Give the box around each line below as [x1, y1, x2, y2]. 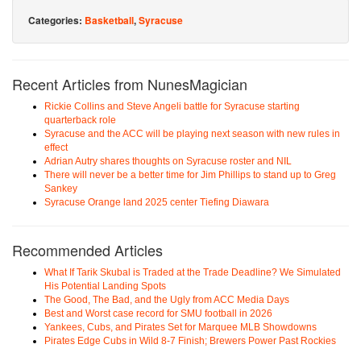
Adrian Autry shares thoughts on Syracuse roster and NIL [44, 156, 292, 168]
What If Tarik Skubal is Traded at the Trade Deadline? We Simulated [44, 267, 341, 279]
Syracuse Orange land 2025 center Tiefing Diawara [44, 197, 269, 209]
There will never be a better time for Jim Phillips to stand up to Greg [44, 169, 336, 181]
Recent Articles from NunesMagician [12, 73, 247, 95]
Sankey [44, 183, 77, 195]
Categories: [28, 13, 85, 28]
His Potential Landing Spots [44, 280, 166, 293]
